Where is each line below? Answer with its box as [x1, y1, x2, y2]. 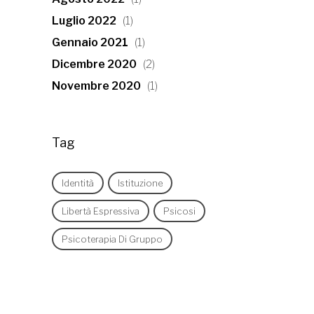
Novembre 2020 [52, 79, 141, 93]
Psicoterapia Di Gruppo [62, 233, 163, 245]
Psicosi [163, 205, 196, 217]
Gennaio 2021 [52, 36, 128, 49]
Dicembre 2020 [52, 57, 137, 71]
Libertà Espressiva [62, 205, 139, 217]
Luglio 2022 [52, 14, 116, 27]
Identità [62, 177, 94, 189]
